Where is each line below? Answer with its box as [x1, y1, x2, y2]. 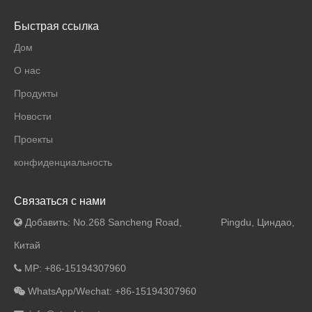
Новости [14, 111, 52, 123]
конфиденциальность [14, 157, 112, 169]
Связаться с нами [14, 195, 106, 208]
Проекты [14, 134, 53, 146]
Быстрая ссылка [14, 20, 99, 33]
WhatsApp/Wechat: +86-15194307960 [28, 286, 196, 297]
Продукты [14, 88, 58, 100]
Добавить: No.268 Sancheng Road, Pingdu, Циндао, [22, 217, 295, 228]
